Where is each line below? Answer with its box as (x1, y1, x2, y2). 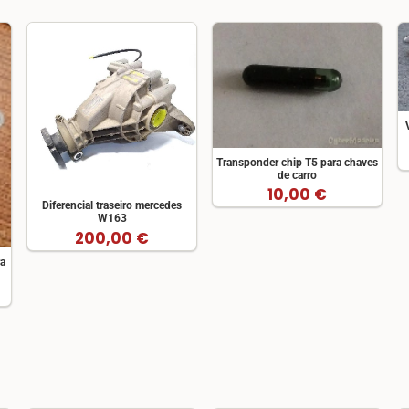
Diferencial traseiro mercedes (42, 199, 183, 213)
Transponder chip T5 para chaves (215, 156, 378, 170)
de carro (277, 169, 317, 183)
